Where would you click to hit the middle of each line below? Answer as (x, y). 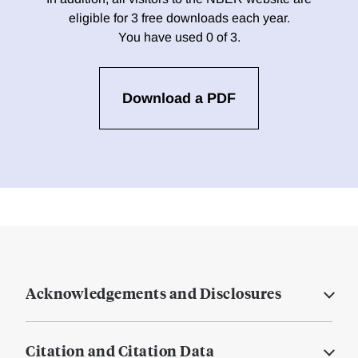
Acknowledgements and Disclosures (153, 293)
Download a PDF (179, 99)
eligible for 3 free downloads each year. (179, 18)
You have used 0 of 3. (179, 38)
